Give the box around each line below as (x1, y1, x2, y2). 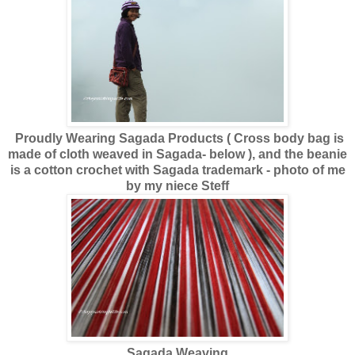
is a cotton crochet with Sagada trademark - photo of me (10, 162, 345, 177)
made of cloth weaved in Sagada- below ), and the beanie (8, 147, 347, 161)
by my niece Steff (126, 178, 229, 193)
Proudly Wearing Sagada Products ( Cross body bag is (14, 131, 344, 145)
